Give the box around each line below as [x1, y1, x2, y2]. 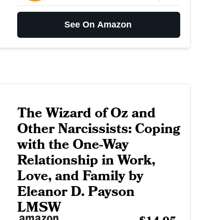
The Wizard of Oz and [17, 104, 156, 123]
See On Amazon [64, 20, 132, 30]
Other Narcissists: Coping [17, 119, 180, 139]
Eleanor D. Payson [17, 182, 135, 202]
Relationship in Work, [17, 151, 155, 170]
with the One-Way [17, 135, 129, 155]
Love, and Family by [17, 166, 143, 186]
